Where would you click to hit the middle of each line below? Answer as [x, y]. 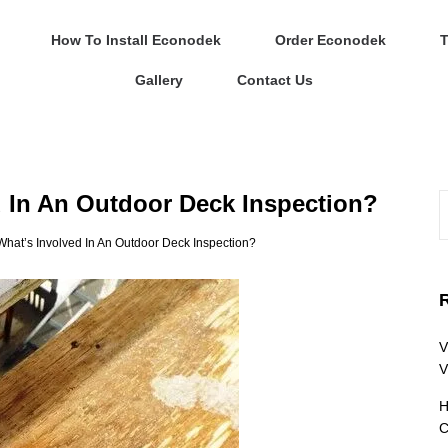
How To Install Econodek [135, 40]
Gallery [158, 80]
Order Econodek [330, 40]
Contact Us [274, 80]
